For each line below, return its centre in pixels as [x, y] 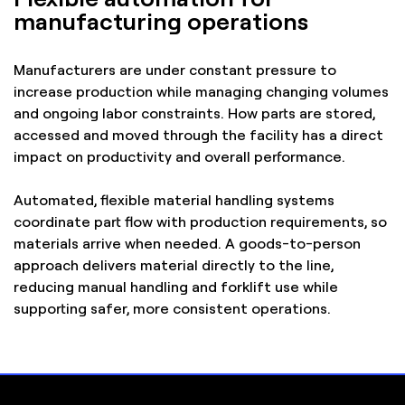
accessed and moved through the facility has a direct [198, 134]
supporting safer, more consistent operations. [172, 308]
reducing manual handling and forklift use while [176, 286]
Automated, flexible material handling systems [174, 199]
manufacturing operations [161, 20]
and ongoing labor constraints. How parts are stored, [194, 113]
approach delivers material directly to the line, [174, 264]
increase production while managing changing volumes [201, 91]
